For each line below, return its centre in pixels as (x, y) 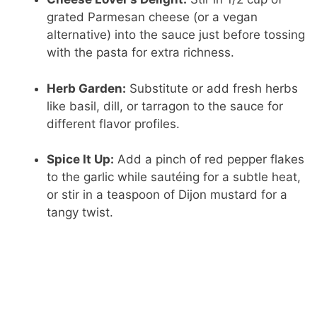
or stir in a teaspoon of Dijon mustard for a (167, 195)
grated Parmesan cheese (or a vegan (152, 17)
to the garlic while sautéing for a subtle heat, (174, 177)
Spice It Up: (81, 160)
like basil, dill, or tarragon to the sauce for (165, 106)
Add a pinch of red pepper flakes (209, 160)
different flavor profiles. (114, 123)
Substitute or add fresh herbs (212, 88)
